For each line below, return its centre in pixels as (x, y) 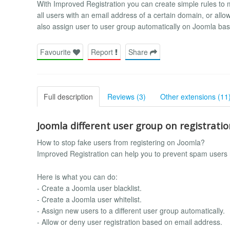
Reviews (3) (127, 96)
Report (103, 52)
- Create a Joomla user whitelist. (89, 199)
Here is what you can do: (77, 176)
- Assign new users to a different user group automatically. (131, 210)
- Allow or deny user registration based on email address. (130, 222)
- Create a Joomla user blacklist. (89, 188)
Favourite (56, 52)
